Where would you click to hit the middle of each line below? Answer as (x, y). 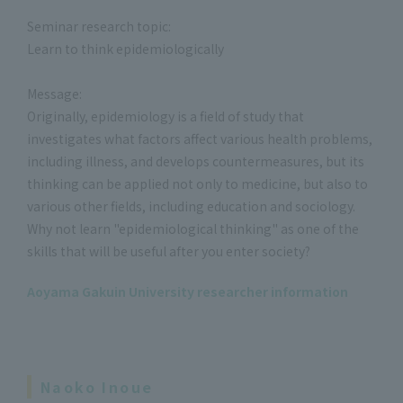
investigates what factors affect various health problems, (200, 138)
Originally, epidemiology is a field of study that (166, 116)
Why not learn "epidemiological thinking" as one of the (193, 228)
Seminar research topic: (99, 26)
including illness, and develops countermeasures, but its (196, 161)
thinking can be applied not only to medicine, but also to (197, 183)
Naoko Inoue (97, 386)
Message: (54, 93)
